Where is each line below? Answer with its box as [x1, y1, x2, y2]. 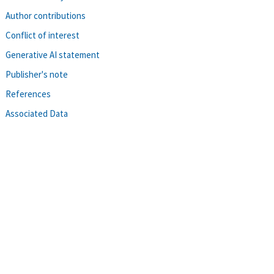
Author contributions [6, 9, 86, 21]
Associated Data [6, 107, 68, 119]
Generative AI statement [6, 48, 100, 61]
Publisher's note [6, 68, 68, 80]
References [6, 87, 51, 100]
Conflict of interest [6, 29, 80, 41]
